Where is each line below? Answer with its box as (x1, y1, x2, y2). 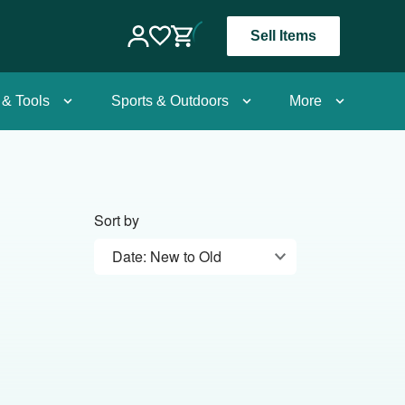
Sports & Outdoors (110, 93, 229, 108)
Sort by (94, 210, 139, 231)
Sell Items (250, 28, 316, 43)
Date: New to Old (112, 246, 221, 267)
